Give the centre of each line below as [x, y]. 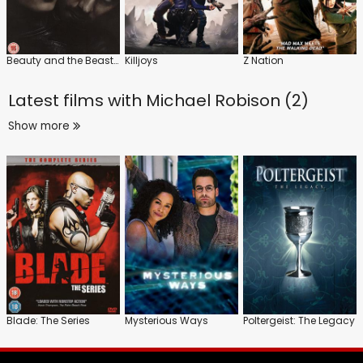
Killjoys [141, 60]
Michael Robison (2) [227, 100]
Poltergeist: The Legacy [299, 320]
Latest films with [77, 100]
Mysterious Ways [167, 320]
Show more [41, 126]
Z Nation [263, 60]
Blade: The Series [48, 320]
